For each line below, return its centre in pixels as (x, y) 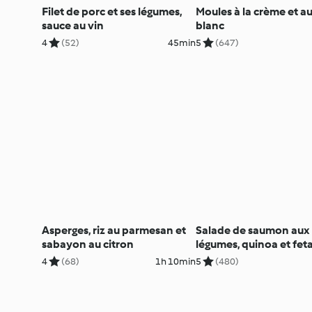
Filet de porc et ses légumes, (112, 11)
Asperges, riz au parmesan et (114, 230)
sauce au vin (73, 25)
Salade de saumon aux (252, 230)
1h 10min (175, 261)
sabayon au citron (88, 244)
